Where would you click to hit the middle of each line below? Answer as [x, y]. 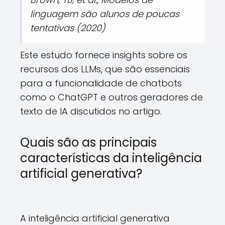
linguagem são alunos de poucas [105, 14]
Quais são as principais [88, 142]
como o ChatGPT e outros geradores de [111, 97]
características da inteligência [111, 158]
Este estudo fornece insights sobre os [104, 55]
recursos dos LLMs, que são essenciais [105, 69]
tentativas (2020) [68, 28]
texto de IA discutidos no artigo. [91, 111]
